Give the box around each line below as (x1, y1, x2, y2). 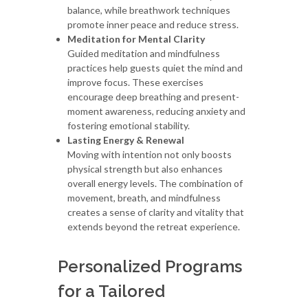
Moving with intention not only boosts (67, 148, 232, 160)
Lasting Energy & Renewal (67, 133, 184, 146)
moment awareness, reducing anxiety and (67, 104, 245, 117)
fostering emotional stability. (67, 119, 190, 131)
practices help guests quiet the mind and (67, 61, 243, 74)
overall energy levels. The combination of (67, 177, 243, 189)
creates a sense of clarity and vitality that (67, 206, 244, 218)
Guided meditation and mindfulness (67, 47, 220, 59)
